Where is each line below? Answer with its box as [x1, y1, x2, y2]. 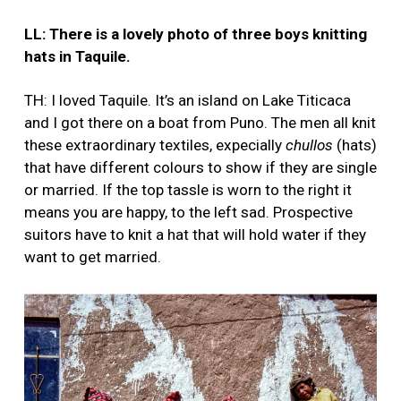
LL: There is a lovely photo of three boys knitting [24, 25, 367, 44]
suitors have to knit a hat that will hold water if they [24, 226, 366, 244]
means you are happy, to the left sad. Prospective [24, 203, 353, 222]
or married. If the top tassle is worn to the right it [24, 181, 352, 200]
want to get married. [24, 248, 161, 267]
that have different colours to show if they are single [24, 158, 377, 177]
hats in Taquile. [24, 47, 131, 66]
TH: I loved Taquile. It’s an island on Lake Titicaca [24, 91, 351, 110]
